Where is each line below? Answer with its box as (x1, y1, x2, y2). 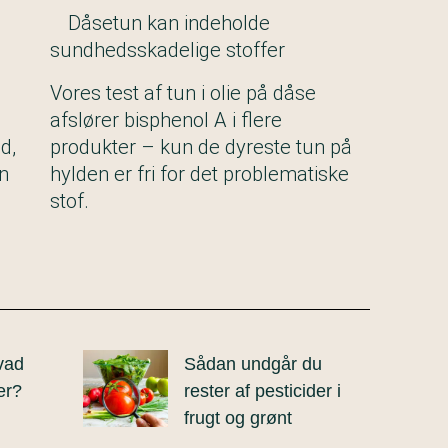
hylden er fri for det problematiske (49, 162, 349, 187)
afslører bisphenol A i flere (49, 108, 282, 133)
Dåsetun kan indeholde (67, 11, 270, 36)
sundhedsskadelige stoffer (49, 38, 285, 63)
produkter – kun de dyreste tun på (49, 135, 352, 160)
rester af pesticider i (184, 381, 341, 402)
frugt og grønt (184, 408, 292, 429)
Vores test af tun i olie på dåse (49, 81, 316, 106)
